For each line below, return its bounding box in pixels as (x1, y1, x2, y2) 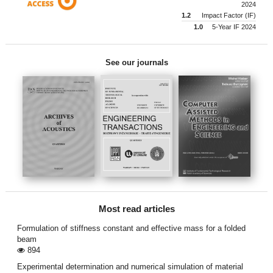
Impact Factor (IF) (200, 11, 257, 19)
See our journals (105, 57, 168, 67)
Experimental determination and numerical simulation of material (16, 261, 243, 271)
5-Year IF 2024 (210, 23, 257, 30)
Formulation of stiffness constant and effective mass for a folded (16, 223, 246, 233)
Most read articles (98, 204, 175, 214)
